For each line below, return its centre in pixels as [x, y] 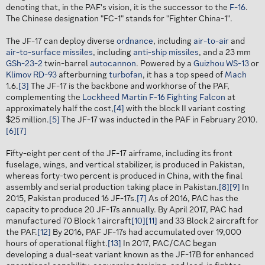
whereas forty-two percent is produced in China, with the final [124, 176]
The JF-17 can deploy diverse [61, 41]
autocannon [113, 64]
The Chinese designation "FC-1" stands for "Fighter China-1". [119, 19]
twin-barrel [66, 64]
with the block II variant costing [185, 109]
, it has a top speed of [184, 75]
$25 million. [28, 120]
